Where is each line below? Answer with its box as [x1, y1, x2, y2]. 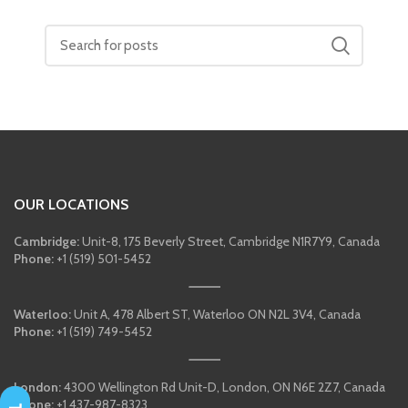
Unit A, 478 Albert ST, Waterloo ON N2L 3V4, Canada [71, 306, 361, 322]
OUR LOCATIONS [14, 196, 128, 213]
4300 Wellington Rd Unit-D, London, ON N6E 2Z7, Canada [61, 379, 385, 395]
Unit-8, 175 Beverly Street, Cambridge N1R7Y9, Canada [79, 233, 380, 250]
